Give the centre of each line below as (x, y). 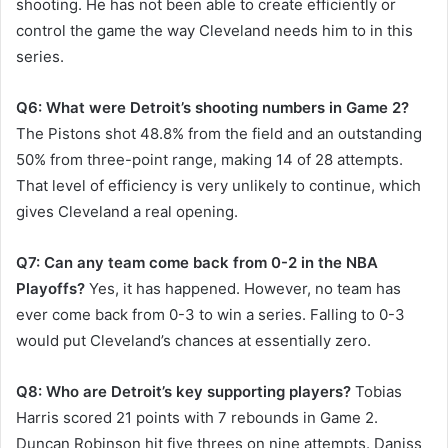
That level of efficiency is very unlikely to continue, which (218, 186)
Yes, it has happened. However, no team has (243, 289)
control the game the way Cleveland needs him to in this (214, 31)
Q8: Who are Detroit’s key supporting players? (183, 392)
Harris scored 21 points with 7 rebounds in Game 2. (197, 418)
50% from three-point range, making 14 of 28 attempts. (209, 160)
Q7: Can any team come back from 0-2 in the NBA (197, 263)
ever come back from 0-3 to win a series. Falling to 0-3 (210, 315)
